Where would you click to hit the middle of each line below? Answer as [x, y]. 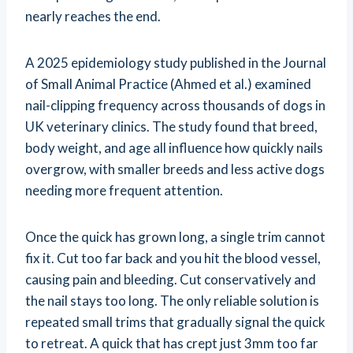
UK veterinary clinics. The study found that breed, [171, 127]
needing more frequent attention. [124, 191]
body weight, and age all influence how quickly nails [174, 148]
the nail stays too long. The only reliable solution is [172, 301]
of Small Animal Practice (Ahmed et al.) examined [168, 84]
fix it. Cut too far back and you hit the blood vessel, [173, 258]
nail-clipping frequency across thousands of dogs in [175, 106]
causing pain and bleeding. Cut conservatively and [171, 280]
